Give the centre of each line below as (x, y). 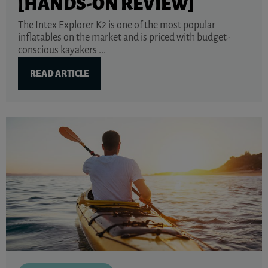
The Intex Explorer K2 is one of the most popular (117, 25)
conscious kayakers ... (62, 50)
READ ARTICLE (60, 73)
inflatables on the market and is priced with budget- (124, 37)
